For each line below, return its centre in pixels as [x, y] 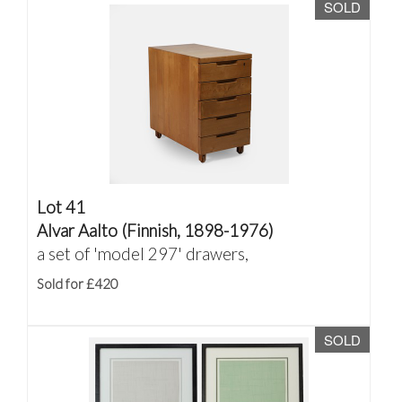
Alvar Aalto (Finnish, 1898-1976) [155, 230]
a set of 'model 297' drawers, [143, 253]
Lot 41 [61, 207]
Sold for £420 [78, 284]
